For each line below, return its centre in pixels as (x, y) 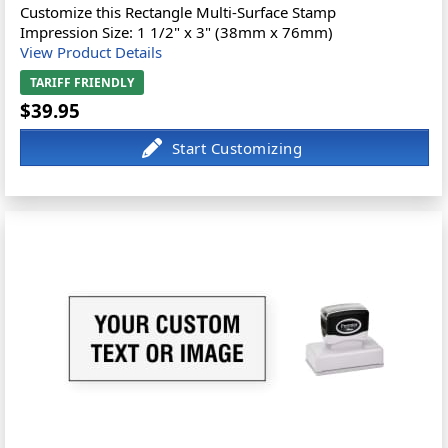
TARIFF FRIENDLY (82, 82)
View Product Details (91, 52)
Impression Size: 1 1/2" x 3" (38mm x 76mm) (177, 32)
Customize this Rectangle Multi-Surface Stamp (178, 12)
